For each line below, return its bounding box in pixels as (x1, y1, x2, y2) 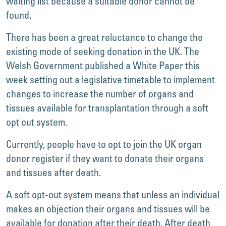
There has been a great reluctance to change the (6, 31, 203, 43)
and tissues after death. (6, 166, 101, 179)
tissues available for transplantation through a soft (6, 101, 208, 114)
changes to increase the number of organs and (6, 87, 194, 100)
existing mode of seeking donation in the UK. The (6, 45, 199, 58)
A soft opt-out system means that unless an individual (6, 188, 219, 201)
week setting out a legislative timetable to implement (6, 73, 215, 86)
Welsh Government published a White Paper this (6, 59, 200, 72)
